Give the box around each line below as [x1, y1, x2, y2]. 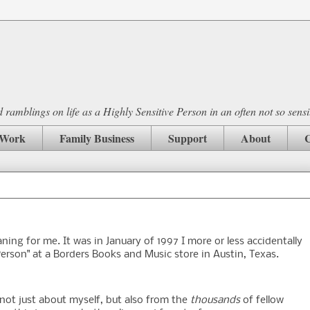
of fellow [240, 295, 284, 307]
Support [168, 129, 207, 146]
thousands [190, 295, 240, 307]
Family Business [60, 129, 134, 146]
